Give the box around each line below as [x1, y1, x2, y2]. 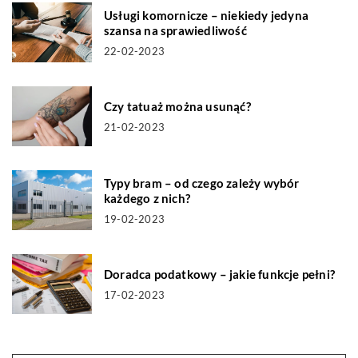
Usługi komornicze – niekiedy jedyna [104, 7, 308, 22]
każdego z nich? [104, 190, 190, 205]
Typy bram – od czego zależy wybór [104, 175, 300, 190]
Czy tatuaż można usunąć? [104, 99, 251, 114]
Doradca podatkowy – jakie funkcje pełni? [104, 267, 335, 282]
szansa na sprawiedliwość [104, 22, 247, 38]
